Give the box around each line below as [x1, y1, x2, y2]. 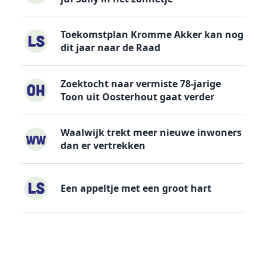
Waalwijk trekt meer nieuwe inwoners [60, 126, 242, 140]
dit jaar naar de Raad [60, 41, 160, 55]
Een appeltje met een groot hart [60, 181, 211, 195]
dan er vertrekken [60, 139, 145, 153]
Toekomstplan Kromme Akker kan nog [60, 28, 243, 42]
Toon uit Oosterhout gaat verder [60, 90, 214, 103]
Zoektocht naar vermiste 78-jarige [60, 77, 221, 90]
